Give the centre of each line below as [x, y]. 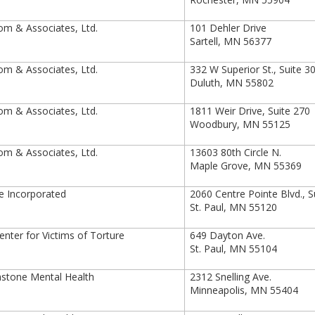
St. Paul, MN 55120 [234, 207]
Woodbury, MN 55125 [240, 124]
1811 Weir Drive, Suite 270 [250, 111]
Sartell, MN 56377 [231, 41]
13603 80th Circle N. [236, 152]
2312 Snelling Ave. [231, 277]
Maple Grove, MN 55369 [246, 166]
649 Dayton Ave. [229, 235]
